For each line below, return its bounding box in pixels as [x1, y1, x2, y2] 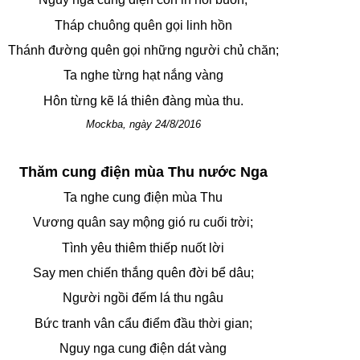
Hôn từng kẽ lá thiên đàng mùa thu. [43, 93, 243, 108]
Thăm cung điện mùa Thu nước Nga [19, 163, 268, 180]
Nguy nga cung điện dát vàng [59, 341, 227, 355]
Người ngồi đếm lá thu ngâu [63, 291, 224, 305]
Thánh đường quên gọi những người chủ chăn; [8, 43, 279, 57]
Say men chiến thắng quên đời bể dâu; [33, 265, 254, 280]
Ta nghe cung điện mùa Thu [63, 190, 223, 204]
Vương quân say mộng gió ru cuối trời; [33, 215, 254, 230]
